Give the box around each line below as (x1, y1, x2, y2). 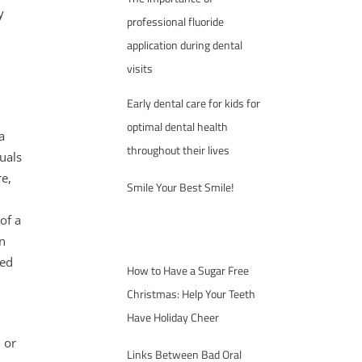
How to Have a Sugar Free (126, 262, 249, 280)
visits (126, 60, 153, 77)
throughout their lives (126, 141, 229, 158)
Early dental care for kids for (126, 95, 260, 112)
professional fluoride (126, 13, 224, 30)
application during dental (126, 36, 242, 53)
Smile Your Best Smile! (126, 178, 234, 196)
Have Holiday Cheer (126, 309, 219, 326)
